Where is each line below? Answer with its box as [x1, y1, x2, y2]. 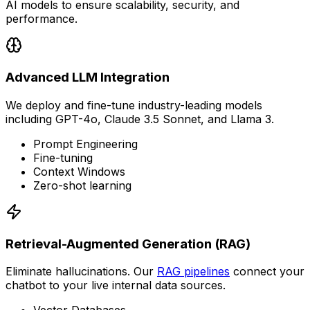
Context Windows [33, 164, 125, 179]
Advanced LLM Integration [6, 69, 170, 86]
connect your [230, 264, 304, 279]
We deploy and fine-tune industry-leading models [6, 98, 262, 112]
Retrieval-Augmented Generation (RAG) [6, 235, 250, 252]
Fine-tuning [33, 150, 93, 165]
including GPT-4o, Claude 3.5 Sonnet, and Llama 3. [6, 111, 274, 126]
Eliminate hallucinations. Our [6, 264, 157, 279]
